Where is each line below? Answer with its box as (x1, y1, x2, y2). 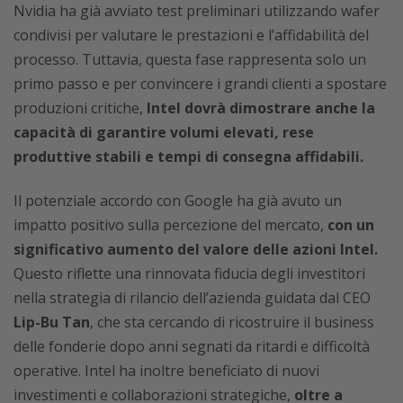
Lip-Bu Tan (13, 311, 90, 332)
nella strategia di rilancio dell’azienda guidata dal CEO (13, 287, 371, 308)
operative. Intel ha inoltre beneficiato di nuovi (13, 360, 319, 381)
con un (327, 214, 374, 235)
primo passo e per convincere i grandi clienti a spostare (13, 73, 387, 94)
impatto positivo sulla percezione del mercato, (13, 214, 327, 235)
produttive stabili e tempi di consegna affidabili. (13, 146, 363, 166)
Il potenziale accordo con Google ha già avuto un (13, 190, 342, 210)
